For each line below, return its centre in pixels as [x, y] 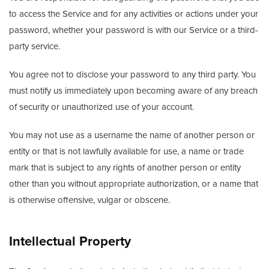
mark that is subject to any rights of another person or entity [125, 168]
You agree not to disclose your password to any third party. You [132, 74]
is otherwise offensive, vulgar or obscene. [89, 200]
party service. [35, 46]
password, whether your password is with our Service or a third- [134, 30]
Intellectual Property [70, 242]
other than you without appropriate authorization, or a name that [134, 184]
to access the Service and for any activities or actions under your [134, 14]
